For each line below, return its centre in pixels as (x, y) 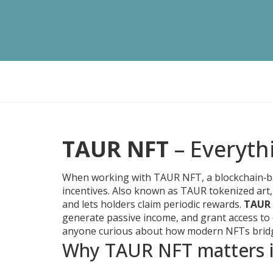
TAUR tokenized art (225, 191)
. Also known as (144, 191)
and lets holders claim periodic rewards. (153, 204)
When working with (108, 177)
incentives (85, 191)
